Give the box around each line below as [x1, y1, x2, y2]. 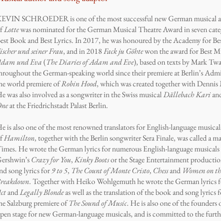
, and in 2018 [63, 46, 104, 56]
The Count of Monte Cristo [71, 165, 149, 176]
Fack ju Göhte [104, 46, 145, 56]
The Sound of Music [69, 198, 127, 208]
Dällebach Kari [163, 89, 212, 100]
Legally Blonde [20, 187, 65, 197]
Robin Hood [61, 78, 97, 89]
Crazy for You [31, 154, 71, 165]
